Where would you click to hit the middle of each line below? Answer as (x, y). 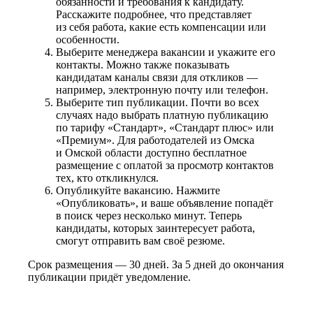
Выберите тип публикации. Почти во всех (158, 102)
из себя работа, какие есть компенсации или (161, 27)
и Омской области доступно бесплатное (151, 152)
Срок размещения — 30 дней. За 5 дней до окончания (156, 264)
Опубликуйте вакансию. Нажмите (138, 190)
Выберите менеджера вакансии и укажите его (166, 52)
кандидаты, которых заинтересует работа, (155, 228)
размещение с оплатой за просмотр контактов (165, 165)
